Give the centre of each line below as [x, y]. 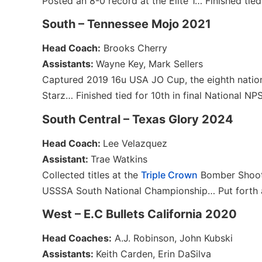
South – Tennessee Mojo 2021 [127, 24]
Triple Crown [169, 175]
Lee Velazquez [135, 143]
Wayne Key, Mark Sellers [149, 64]
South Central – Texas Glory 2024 [138, 119]
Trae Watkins [119, 159]
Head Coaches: [77, 238]
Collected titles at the [92, 175]
